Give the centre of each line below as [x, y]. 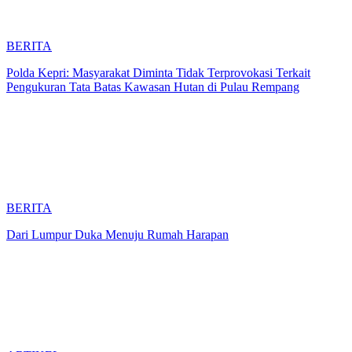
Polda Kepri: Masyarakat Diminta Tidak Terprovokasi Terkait [158, 72]
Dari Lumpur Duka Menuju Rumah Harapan [117, 234]
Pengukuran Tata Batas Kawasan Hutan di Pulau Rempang [153, 86]
